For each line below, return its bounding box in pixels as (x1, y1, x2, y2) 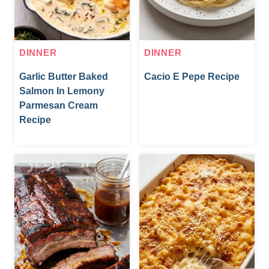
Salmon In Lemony (19, 85, 104, 96)
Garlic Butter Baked (19, 71, 108, 82)
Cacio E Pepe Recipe (144, 71, 240, 82)
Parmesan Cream (19, 100, 98, 110)
